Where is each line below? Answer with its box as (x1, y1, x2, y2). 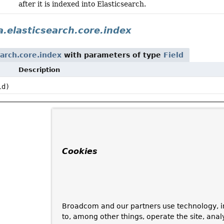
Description (18, 66, 60, 73)
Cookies (62, 146, 97, 156)
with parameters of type (61, 51, 163, 59)
